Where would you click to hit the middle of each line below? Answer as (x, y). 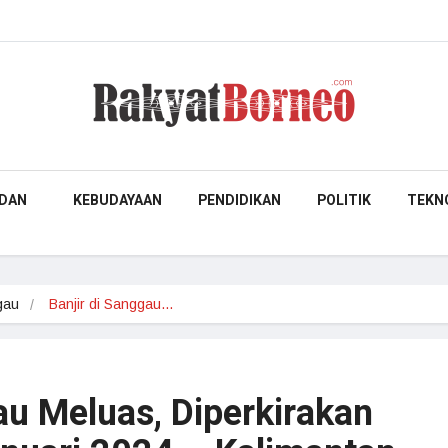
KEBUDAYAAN (117, 200)
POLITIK (344, 200)
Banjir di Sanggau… (111, 304)
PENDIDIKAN (239, 200)
